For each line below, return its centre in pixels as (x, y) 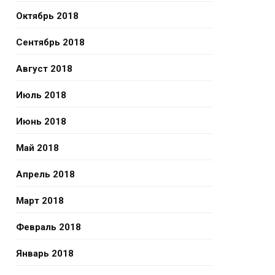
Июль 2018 (41, 95)
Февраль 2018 (48, 227)
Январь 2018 (45, 254)
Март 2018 (40, 201)
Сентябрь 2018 (50, 42)
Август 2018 (44, 69)
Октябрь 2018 (47, 16)
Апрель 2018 (45, 174)
